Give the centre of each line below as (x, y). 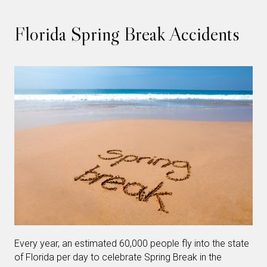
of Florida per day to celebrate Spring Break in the (118, 257)
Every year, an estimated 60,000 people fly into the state (132, 244)
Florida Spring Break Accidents (127, 34)
